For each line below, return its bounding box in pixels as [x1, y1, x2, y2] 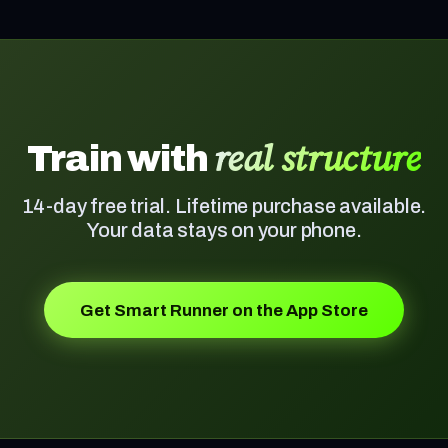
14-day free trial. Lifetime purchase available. [21, 195, 427, 217]
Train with [27, 139, 214, 179]
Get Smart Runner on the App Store [80, 300, 368, 320]
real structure [213, 134, 421, 183]
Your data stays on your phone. [86, 219, 362, 241]
